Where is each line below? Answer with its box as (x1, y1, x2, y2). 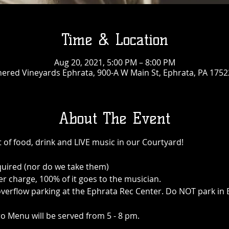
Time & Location (61, 30, 168, 49)
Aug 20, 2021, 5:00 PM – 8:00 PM (54, 57, 175, 68)
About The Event (59, 109, 170, 128)
